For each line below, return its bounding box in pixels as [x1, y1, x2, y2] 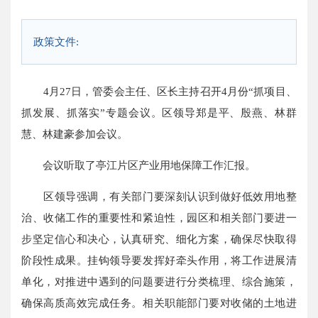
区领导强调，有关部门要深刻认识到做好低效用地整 [21, 190, 297, 203]
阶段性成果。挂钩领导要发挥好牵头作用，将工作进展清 [21, 254, 297, 267]
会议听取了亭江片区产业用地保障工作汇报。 [21, 159, 256, 172]
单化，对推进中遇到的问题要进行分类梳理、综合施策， [21, 275, 297, 288]
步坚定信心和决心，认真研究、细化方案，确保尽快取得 [21, 233, 297, 246]
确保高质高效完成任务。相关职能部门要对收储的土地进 [21, 297, 297, 309]
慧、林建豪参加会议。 [21, 127, 128, 140]
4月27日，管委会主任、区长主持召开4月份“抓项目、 [21, 84, 297, 97]
